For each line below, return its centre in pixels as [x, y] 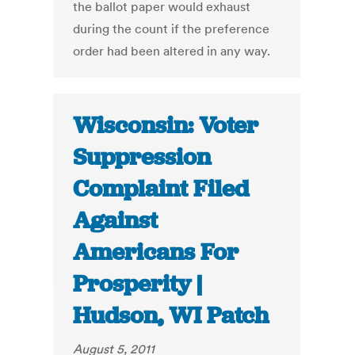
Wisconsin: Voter [166, 126]
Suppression [142, 157]
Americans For [156, 252]
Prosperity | [138, 284]
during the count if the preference [172, 29]
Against [116, 221]
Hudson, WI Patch [171, 316]
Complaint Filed [161, 189]
